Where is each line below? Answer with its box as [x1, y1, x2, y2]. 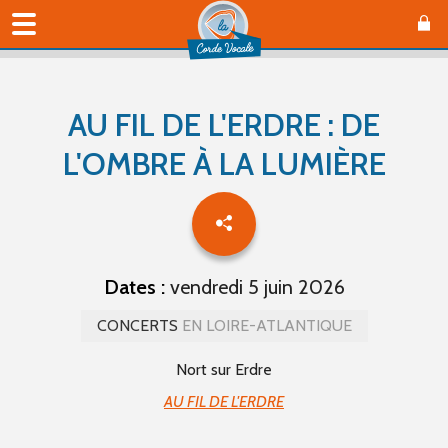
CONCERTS [96, 316, 178, 335]
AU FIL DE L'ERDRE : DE [68, 106, 380, 144]
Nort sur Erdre [176, 360, 272, 379]
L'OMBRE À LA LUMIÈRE [62, 145, 386, 183]
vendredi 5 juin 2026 [164, 275, 345, 299]
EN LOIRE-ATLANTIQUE [177, 316, 352, 335]
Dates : [103, 275, 165, 299]
